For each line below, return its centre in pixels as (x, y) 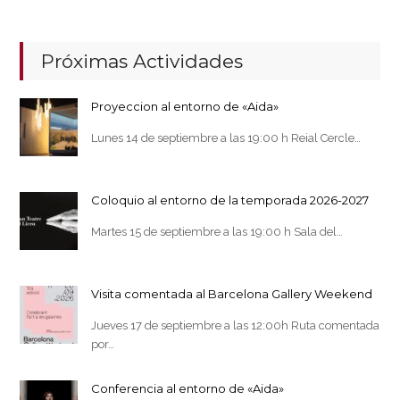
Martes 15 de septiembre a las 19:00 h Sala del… (217, 231)
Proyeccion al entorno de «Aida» (185, 106)
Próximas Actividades (142, 61)
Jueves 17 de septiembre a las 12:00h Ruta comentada (236, 325)
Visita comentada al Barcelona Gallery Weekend (232, 293)
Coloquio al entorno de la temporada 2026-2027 (230, 200)
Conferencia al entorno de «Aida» (188, 388)
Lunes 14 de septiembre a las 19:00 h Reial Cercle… (226, 137)
